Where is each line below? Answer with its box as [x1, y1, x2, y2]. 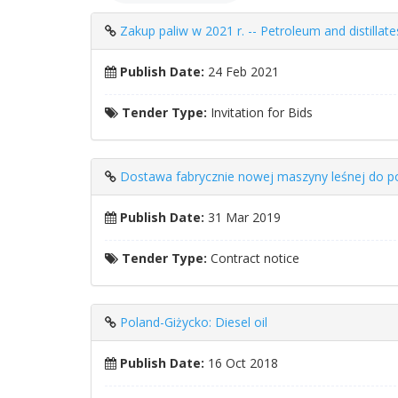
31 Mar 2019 [204, 209, 281, 226]
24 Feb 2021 [204, 63, 279, 80]
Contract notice [207, 250, 299, 267]
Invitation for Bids [207, 104, 313, 121]
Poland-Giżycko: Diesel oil [120, 314, 267, 330]
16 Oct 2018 [204, 354, 278, 371]
